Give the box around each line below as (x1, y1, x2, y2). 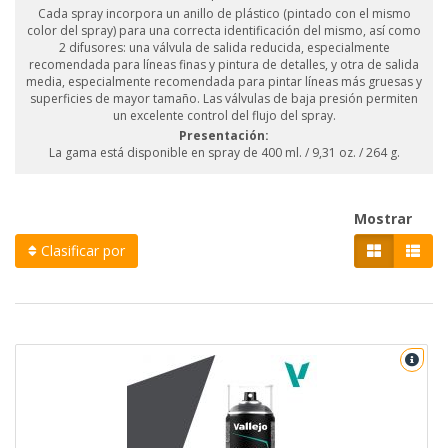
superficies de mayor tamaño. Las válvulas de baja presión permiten (30, 90, 418, 108)
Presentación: (179, 127, 269, 145)
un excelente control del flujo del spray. (112, 107, 336, 125)
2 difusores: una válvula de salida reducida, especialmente (58, 39, 390, 57)
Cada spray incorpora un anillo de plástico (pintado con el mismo (37, 5, 411, 23)
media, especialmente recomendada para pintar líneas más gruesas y (26, 73, 422, 91)
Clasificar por (37, 241, 125, 261)
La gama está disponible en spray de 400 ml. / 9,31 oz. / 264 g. (48, 144, 400, 162)
